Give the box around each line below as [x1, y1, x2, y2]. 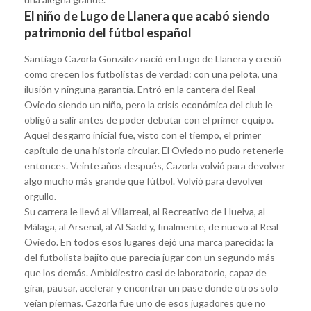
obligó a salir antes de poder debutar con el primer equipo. [24, 113, 274, 126]
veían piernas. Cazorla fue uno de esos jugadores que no [24, 296, 266, 309]
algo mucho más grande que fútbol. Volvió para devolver [24, 174, 264, 187]
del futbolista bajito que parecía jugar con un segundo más [24, 251, 275, 263]
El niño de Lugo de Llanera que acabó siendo [24, 8, 270, 24]
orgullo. [24, 190, 56, 202]
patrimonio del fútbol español [24, 24, 192, 40]
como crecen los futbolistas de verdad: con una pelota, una [24, 67, 278, 80]
